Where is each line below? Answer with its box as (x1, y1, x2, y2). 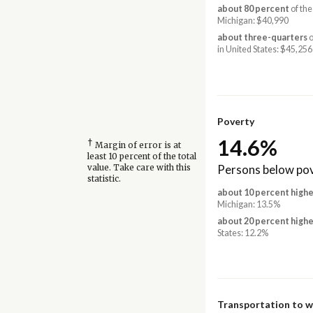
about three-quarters (217, 31, 307, 43)
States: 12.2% (217, 227, 268, 238)
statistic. (87, 174, 121, 184)
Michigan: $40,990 (217, 15, 289, 27)
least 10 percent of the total (87, 152, 196, 162)
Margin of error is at (92, 140, 181, 151)
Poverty (217, 115, 254, 127)
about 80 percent (217, 3, 289, 15)
